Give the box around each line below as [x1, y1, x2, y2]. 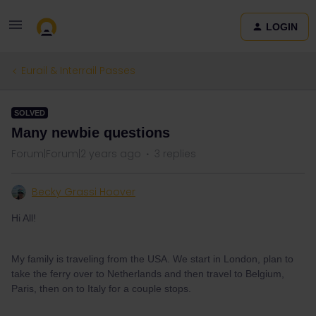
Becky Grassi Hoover [32, 185, 135, 199]
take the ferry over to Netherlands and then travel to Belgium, [11, 268, 284, 279]
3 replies [154, 147, 196, 161]
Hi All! [11, 212, 36, 224]
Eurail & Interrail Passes [21, 63, 135, 78]
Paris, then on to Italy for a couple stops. [11, 283, 194, 294]
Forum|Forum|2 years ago [11, 147, 141, 161]
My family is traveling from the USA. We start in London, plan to [11, 253, 293, 265]
